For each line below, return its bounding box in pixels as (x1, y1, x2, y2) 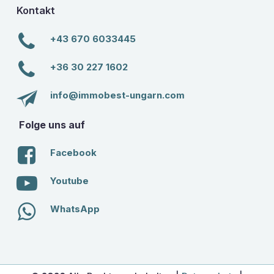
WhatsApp (50, 203, 100, 215)
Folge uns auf (18, 118, 85, 131)
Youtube (50, 175, 89, 187)
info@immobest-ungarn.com (50, 89, 185, 101)
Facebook (50, 147, 97, 159)
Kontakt (16, 4, 55, 17)
